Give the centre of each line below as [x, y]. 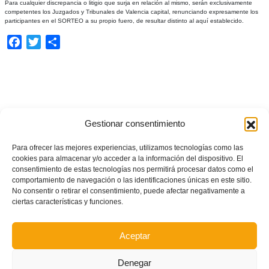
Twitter [55, 41]
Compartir [81, 41]
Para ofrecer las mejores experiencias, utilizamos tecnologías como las [128, 148]
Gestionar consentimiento [134, 123]
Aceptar [134, 235]
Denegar [134, 262]
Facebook [43, 41]
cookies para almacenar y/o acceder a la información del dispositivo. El [128, 159]
